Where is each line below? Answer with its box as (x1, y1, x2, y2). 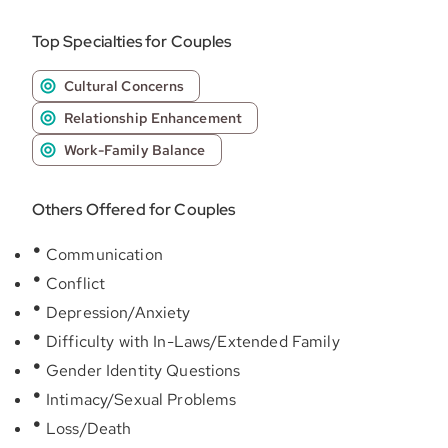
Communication (41, 244, 163, 265)
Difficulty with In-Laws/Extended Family (41, 331, 340, 352)
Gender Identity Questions (41, 360, 241, 381)
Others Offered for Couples (31, 199, 236, 220)
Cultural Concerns (63, 77, 185, 95)
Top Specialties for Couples (31, 31, 232, 52)
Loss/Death (41, 418, 132, 439)
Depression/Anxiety (41, 302, 191, 323)
